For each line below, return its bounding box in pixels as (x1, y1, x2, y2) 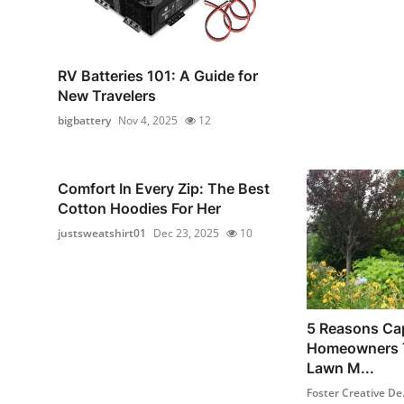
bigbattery (58, 112, 111, 128)
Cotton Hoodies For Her (58, 198, 221, 217)
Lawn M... (306, 359, 374, 378)
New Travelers (58, 86, 156, 105)
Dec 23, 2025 (153, 225, 219, 241)
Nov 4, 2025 (118, 112, 178, 128)
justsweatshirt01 (58, 225, 146, 241)
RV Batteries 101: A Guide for (58, 66, 258, 85)
